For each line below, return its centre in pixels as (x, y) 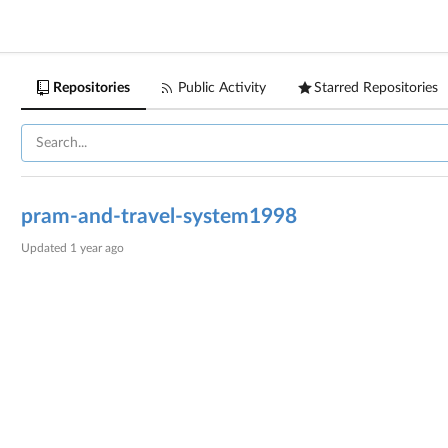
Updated (46, 248)
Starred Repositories (376, 88)
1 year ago (97, 248)
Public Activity (222, 88)
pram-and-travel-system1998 (159, 216)
